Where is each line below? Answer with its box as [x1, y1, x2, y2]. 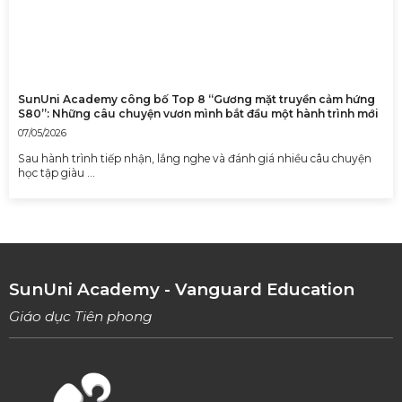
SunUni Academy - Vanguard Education [9, 279, 354, 301]
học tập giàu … [18, 166, 95, 180]
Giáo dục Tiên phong [9, 307, 153, 325]
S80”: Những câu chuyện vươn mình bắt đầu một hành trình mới [18, 107, 379, 121]
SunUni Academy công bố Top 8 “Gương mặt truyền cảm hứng [18, 92, 375, 107]
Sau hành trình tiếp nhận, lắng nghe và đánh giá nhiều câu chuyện [18, 152, 371, 166]
